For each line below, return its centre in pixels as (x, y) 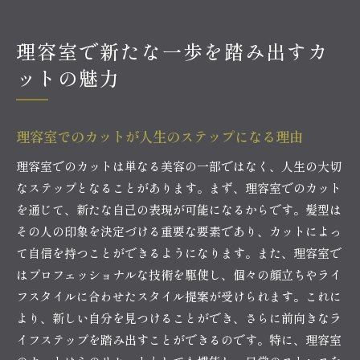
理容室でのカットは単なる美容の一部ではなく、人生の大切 (179, 166)
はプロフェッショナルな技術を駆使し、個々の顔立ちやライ (179, 274)
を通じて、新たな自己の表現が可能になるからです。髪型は (179, 209)
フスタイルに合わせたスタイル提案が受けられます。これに (179, 296)
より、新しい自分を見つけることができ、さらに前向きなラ (179, 317)
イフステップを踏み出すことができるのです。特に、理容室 (179, 339)
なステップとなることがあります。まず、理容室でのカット (179, 187)
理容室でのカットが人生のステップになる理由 (160, 136)
